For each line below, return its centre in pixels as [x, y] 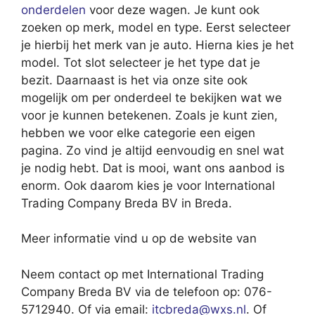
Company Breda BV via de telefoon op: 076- [147, 291]
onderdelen [53, 9]
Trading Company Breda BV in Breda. [127, 203]
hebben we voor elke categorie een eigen [138, 133]
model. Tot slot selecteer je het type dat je [141, 62]
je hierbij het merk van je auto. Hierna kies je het [157, 45]
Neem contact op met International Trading [142, 274]
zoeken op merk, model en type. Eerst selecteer [156, 27]
